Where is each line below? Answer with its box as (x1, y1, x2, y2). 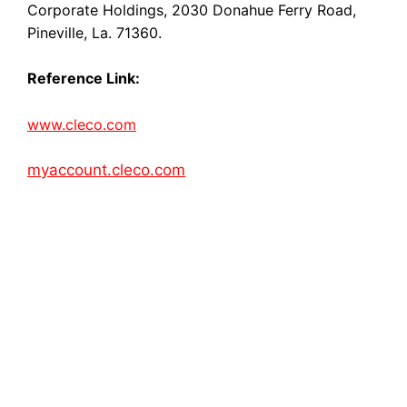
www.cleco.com (27, 114, 136, 134)
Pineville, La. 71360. (27, 23, 162, 42)
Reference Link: (27, 69, 140, 88)
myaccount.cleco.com (27, 161, 185, 180)
